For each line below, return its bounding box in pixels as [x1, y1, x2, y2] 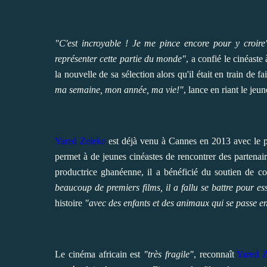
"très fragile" [144, 249, 194, 259]
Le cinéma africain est [55, 249, 144, 259]
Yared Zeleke [55, 135, 105, 146]
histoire [55, 197, 82, 208]
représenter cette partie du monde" [55, 53, 187, 64]
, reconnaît [193, 249, 237, 259]
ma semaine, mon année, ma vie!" [55, 84, 184, 95]
